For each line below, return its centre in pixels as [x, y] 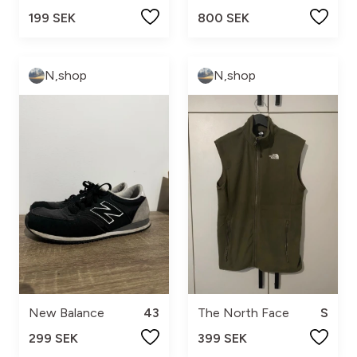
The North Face [243, 313]
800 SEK [224, 18]
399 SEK [222, 339]
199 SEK [52, 18]
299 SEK [53, 339]
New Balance [67, 313]
